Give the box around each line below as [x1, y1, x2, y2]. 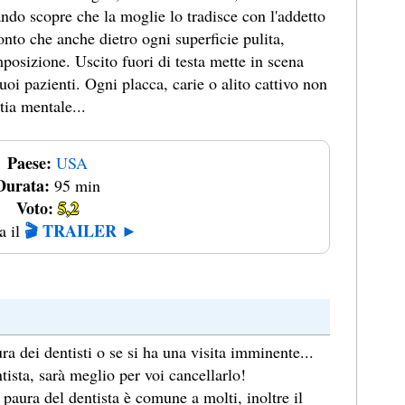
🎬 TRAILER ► [24, 219, 137, 243]
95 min [50, 174, 100, 197]
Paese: [7, 151, 52, 175]
